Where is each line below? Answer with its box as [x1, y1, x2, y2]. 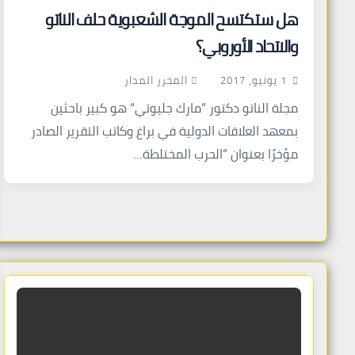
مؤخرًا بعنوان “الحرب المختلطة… [133, 143, 298, 166]
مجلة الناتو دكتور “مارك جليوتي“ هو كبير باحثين [51, 97, 298, 120]
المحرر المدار [124, 71, 188, 90]
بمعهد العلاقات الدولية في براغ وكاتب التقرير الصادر [31, 120, 298, 143]
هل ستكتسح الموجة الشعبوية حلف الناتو [44, 4, 298, 35]
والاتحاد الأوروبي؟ [195, 31, 298, 62]
